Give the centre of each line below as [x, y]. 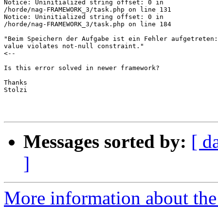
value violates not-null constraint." [74, 46]
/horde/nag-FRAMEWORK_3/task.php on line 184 [88, 24]
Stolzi [16, 90]
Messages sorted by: [105, 142]
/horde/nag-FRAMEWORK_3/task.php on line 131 [88, 10]
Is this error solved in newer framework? [82, 68]
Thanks [16, 83]
